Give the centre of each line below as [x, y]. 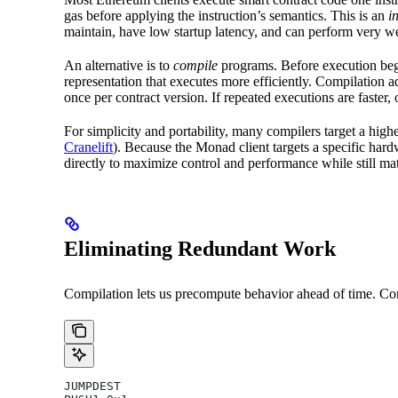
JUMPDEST [92, 386]
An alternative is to [119, 65]
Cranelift [88, 147]
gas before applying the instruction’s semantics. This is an [226, 15]
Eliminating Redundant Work [200, 248]
